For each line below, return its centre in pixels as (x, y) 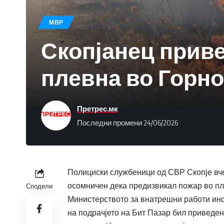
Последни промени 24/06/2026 (127, 122)
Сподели (39, 186)
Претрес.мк (97, 108)
